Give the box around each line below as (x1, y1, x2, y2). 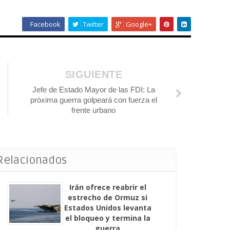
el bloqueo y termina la (65, 213, 150, 223)
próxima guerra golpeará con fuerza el (30, 95, 157, 105)
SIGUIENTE (65, 69, 123, 81)
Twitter (81, 20, 104, 29)
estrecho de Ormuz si (68, 193, 148, 203)
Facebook (28, 20, 61, 29)
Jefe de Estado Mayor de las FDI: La (32, 85, 155, 94)
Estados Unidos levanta (64, 203, 151, 213)
